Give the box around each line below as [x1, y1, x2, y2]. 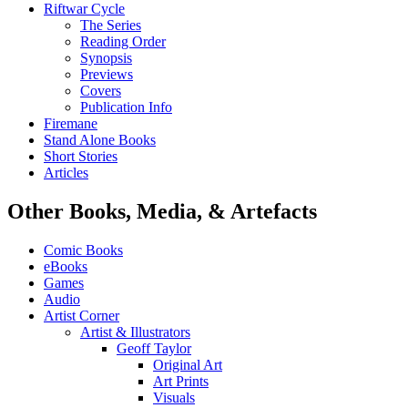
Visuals [153, 390, 195, 406]
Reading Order [80, 34, 166, 50]
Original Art [153, 357, 222, 373]
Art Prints [153, 373, 209, 390]
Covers [80, 83, 121, 99]
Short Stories [44, 148, 117, 165]
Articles [44, 165, 88, 181]
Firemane [44, 116, 97, 132]
